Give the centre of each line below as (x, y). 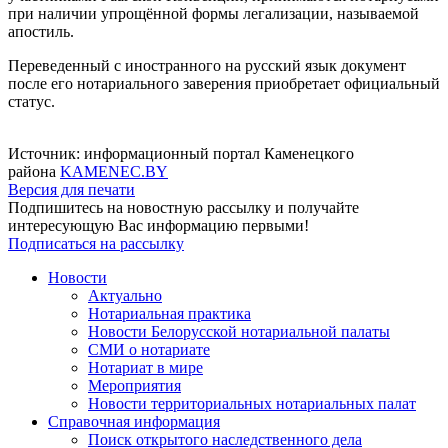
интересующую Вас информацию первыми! (158, 226)
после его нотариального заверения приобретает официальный (224, 84)
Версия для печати (71, 190)
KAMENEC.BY (114, 172)
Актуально (125, 296)
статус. (31, 102)
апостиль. (41, 32)
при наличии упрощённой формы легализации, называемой (213, 14)
